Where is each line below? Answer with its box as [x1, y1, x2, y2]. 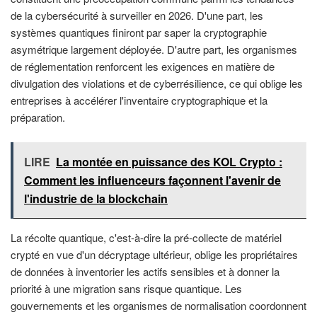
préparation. [11, 110, 65, 125]
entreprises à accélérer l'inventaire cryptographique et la [11, 93, 267, 108]
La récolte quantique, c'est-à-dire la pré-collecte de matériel [11, 229, 282, 245]
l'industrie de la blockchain [24, 190, 168, 207]
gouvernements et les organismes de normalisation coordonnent [11, 297, 306, 313]
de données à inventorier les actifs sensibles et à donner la [11, 263, 279, 279]
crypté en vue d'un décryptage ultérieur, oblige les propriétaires [11, 246, 298, 262]
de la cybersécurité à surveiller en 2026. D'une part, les [11, 8, 263, 23]
